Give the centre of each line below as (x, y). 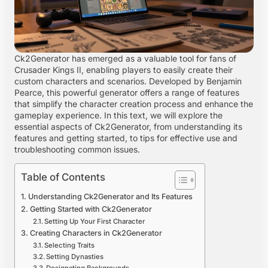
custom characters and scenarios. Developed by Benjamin (128, 81)
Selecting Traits (70, 246)
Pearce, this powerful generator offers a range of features (127, 92)
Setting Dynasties (75, 257)
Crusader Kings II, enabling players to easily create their (124, 70)
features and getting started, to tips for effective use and (126, 138)
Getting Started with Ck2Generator (91, 209)
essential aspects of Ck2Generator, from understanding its (128, 127)
